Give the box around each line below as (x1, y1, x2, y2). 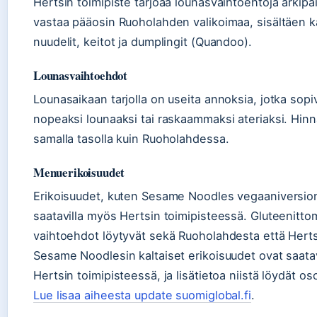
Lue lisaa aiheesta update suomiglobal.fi (33, 288, 251, 303)
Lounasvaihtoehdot (33, 67, 128, 85)
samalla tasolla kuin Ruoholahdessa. (33, 132, 229, 146)
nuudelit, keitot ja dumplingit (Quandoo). (33, 35, 252, 50)
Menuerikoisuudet (33, 163, 125, 182)
